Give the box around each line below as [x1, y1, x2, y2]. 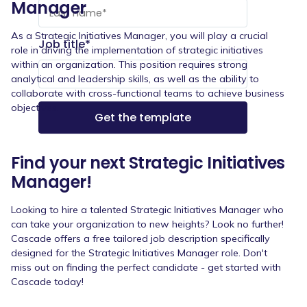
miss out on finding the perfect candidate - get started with [11, 260, 281, 273]
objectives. [11, 101, 59, 114]
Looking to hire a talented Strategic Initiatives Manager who [11, 203, 284, 216]
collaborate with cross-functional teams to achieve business [11, 86, 284, 99]
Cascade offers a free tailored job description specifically [11, 232, 270, 245]
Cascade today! [11, 275, 84, 288]
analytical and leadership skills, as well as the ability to [11, 72, 259, 85]
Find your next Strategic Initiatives [11, 151, 285, 174]
